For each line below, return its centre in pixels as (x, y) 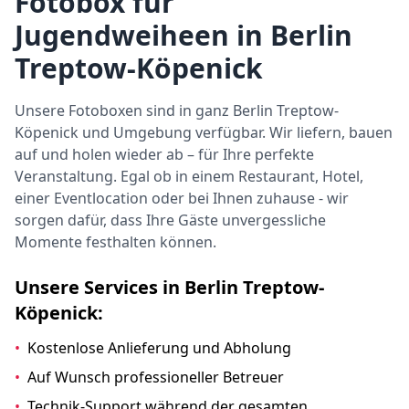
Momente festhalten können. (115, 242)
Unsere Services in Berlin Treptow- (169, 287)
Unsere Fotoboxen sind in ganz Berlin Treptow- (177, 110)
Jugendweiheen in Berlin (184, 35)
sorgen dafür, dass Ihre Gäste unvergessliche (170, 220)
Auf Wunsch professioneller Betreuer (156, 377)
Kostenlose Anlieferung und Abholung (159, 348)
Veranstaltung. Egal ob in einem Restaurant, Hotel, (189, 176)
